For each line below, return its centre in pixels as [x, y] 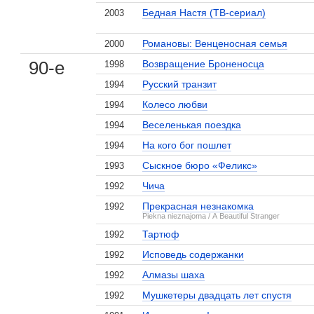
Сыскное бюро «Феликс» [200, 165]
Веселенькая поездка [192, 125]
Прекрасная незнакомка [198, 206]
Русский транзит [180, 84]
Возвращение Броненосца [204, 64]
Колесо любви [175, 104]
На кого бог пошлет [187, 145]
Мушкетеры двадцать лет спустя [217, 295]
